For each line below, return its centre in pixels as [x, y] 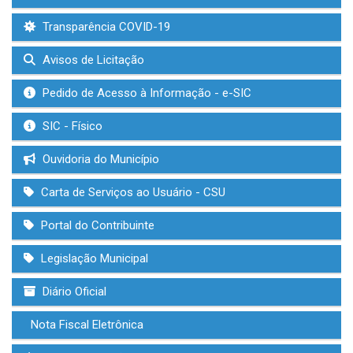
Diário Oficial [73, 292]
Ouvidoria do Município [99, 159]
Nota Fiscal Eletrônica [85, 325]
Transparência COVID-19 [105, 27]
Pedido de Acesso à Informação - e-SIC [145, 93]
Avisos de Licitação [92, 60]
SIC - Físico [71, 126]
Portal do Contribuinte [96, 225]
